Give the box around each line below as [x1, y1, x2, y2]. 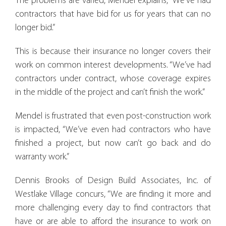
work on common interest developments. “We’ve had [15, 60, 211, 70]
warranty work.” [15, 152, 69, 162]
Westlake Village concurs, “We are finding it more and [15, 189, 211, 199]
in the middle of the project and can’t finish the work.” [15, 87, 205, 97]
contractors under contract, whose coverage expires [15, 74, 211, 84]
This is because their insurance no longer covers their [15, 46, 211, 56]
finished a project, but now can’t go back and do [15, 138, 211, 148]
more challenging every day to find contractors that [15, 203, 211, 213]
